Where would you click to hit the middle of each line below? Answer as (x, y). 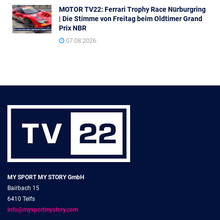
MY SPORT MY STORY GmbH (46, 178)
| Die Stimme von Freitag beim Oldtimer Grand (131, 19)
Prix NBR (73, 28)
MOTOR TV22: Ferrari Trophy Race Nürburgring (132, 10)
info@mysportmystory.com (43, 210)
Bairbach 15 (23, 188)
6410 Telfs (21, 199)
